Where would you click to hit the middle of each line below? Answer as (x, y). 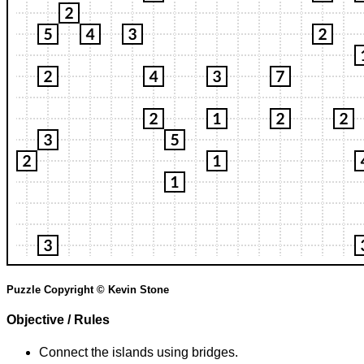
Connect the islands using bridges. (139, 353)
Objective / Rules (58, 320)
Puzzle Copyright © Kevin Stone (88, 290)
